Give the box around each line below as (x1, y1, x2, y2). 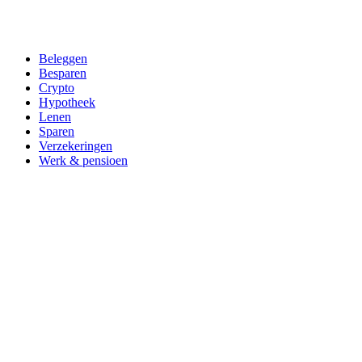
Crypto (39, 81, 74, 95)
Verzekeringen (39, 139, 112, 153)
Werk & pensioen (39, 154, 128, 167)
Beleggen (39, 52, 87, 65)
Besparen (39, 66, 86, 80)
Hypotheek (39, 95, 95, 109)
